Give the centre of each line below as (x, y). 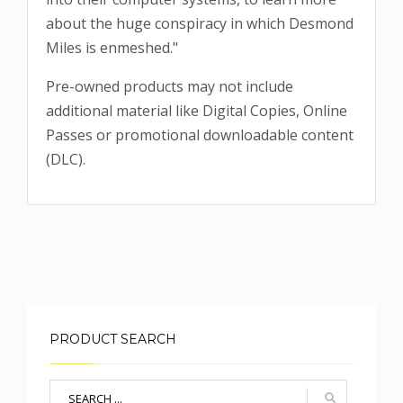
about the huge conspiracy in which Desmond (200, 24)
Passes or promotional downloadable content (200, 135)
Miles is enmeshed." (112, 48)
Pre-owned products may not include (170, 87)
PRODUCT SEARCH (113, 340)
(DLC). (67, 160)
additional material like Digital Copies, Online (197, 111)
